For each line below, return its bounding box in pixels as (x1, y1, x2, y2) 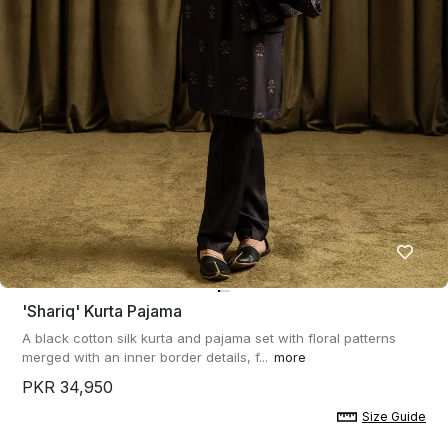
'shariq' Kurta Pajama (22, 301, 182, 321)
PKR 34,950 (22, 377, 113, 397)
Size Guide (362, 409, 426, 424)
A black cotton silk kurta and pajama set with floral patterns (22, 330, 396, 346)
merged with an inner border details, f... (22, 349, 268, 365)
